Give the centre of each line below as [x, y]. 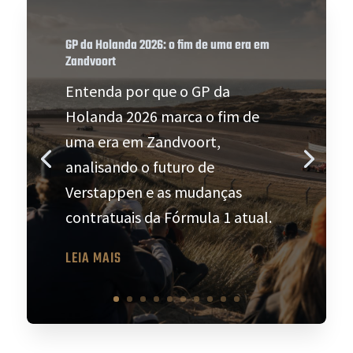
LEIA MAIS [94, 258]
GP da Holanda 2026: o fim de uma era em [168, 45]
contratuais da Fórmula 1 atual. [169, 217]
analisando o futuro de [140, 166]
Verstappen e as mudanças [154, 191]
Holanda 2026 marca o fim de [163, 116]
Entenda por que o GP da [148, 91]
